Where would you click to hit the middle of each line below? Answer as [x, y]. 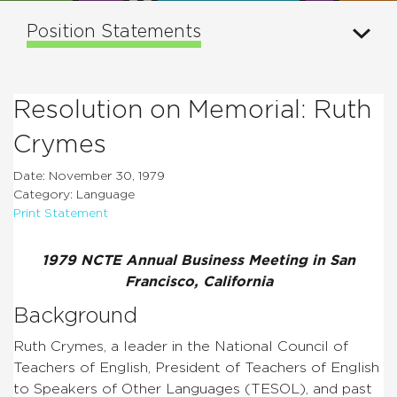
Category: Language [74, 195]
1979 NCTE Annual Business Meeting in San [198, 260]
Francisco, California [198, 281]
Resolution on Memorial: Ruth [192, 110]
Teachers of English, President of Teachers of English [196, 367]
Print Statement [61, 213]
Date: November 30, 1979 [89, 176]
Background [75, 316]
